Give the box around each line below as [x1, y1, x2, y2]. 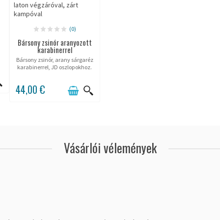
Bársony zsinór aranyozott [17, 37, 92, 48]
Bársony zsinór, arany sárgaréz [16, 55, 93, 63]
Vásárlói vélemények [63, 138, 157, 157]
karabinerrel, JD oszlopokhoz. [17, 63, 92, 71]
